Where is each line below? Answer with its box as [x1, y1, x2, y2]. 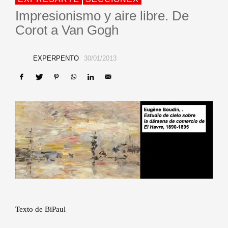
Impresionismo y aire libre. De [15, 8, 189, 23]
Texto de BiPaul [15, 205, 66, 214]
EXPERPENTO [33, 54, 79, 62]
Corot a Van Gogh [15, 22, 119, 38]
